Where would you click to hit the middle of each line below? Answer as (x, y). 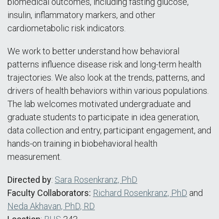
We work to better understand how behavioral (93, 51)
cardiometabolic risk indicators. (66, 28)
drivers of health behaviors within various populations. (108, 91)
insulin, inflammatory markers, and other (81, 15)
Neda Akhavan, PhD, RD (51, 206)
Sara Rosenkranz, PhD (96, 180)
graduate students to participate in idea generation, (103, 117)
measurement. (34, 157)
